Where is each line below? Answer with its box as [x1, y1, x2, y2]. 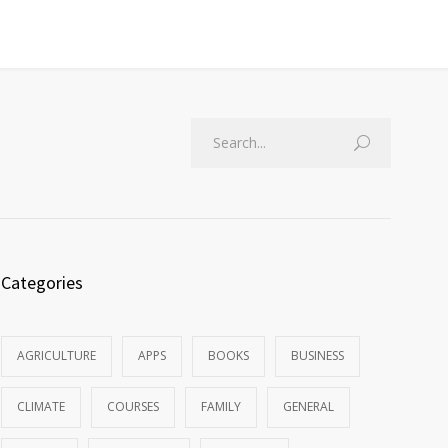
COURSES [107, 398, 159, 415]
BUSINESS [291, 347, 344, 364]
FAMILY [201, 398, 241, 415]
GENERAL [283, 398, 334, 415]
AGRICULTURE [17, 347, 96, 364]
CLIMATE [17, 398, 65, 415]
